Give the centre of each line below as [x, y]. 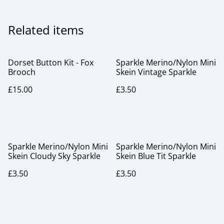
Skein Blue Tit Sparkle [156, 156]
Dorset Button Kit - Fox [51, 62]
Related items [46, 30]
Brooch [22, 72]
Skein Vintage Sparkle [156, 72]
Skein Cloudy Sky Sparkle [54, 156]
